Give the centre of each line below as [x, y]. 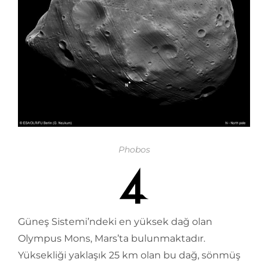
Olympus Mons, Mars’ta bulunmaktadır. [112, 238]
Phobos [134, 150]
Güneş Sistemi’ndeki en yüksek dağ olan [115, 222]
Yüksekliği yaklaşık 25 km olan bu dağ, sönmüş [129, 255]
